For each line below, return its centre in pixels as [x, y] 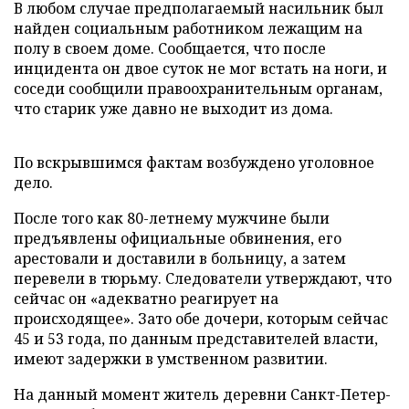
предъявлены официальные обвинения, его [178, 238]
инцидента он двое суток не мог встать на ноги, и [200, 68]
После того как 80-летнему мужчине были [172, 218]
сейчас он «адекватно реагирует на [146, 299]
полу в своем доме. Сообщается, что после [170, 48]
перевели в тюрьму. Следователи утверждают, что [203, 278]
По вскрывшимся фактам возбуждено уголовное [194, 163]
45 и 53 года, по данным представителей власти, [196, 339]
